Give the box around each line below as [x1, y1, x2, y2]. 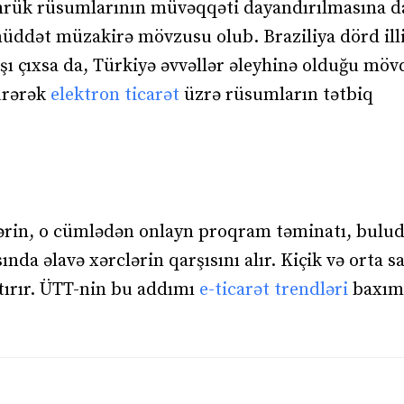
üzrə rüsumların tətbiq [179, 83, 373, 106]
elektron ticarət [50, 83, 179, 106]
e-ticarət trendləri [199, 278, 348, 301]
